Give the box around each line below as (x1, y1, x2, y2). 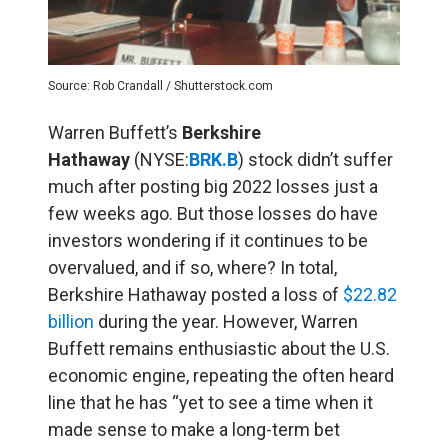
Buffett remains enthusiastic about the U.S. (48, 337, 390, 359)
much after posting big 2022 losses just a (48, 175, 378, 197)
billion (48, 310, 94, 332)
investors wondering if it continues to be (48, 229, 368, 251)
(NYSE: (130, 148, 189, 170)
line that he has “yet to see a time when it (48, 391, 373, 413)
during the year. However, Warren (94, 310, 358, 332)
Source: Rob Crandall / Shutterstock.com (48, 78, 273, 93)
